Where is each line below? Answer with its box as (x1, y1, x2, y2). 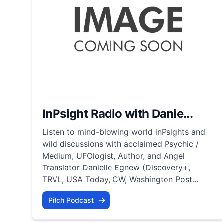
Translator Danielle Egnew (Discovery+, (42, 162, 190, 172)
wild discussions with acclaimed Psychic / (42, 138, 199, 149)
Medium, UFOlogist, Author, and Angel (42, 150, 185, 161)
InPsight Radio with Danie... (42, 106, 193, 121)
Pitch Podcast (48, 195, 94, 204)
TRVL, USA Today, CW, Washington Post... (42, 174, 198, 184)
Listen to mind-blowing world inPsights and (42, 126, 205, 137)
